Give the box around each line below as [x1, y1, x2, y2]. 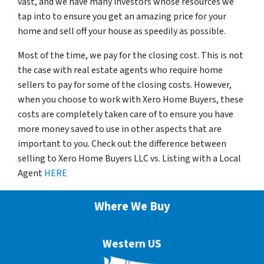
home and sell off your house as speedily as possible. [18, 25, 226, 38]
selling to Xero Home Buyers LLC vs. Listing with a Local [18, 152, 241, 166]
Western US [103, 236, 161, 253]
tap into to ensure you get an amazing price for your [18, 10, 226, 24]
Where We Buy [94, 198, 170, 216]
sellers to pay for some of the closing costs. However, [18, 78, 232, 92]
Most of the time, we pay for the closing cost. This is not [18, 49, 243, 62]
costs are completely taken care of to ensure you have [18, 108, 233, 121]
